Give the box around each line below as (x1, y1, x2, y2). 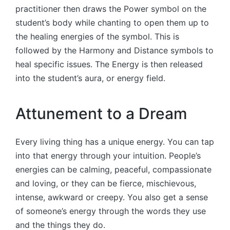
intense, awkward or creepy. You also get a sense (15, 191, 208, 202)
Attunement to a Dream (15, 104, 187, 123)
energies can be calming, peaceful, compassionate (15, 164, 212, 175)
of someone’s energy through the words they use (15, 205, 206, 216)
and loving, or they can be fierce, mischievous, (15, 178, 196, 188)
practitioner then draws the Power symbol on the (15, 3, 206, 14)
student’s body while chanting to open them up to (15, 17, 209, 28)
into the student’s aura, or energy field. (15, 72, 165, 83)
